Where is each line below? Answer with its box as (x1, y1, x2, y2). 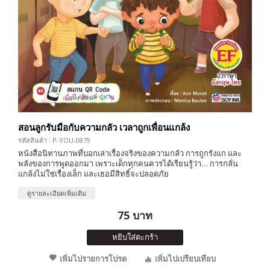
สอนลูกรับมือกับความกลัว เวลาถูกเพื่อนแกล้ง (18, 121, 190, 133)
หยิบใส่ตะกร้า (112, 231, 158, 242)
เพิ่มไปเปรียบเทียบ (154, 253, 216, 264)
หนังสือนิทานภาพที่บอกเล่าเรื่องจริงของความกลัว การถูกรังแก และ (18, 147, 242, 159)
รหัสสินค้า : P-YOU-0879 (18, 135, 90, 145)
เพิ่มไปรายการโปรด (59, 253, 127, 264)
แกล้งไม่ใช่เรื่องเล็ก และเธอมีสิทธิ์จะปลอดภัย (18, 168, 169, 179)
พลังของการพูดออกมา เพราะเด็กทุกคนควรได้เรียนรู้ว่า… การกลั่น (18, 157, 238, 169)
